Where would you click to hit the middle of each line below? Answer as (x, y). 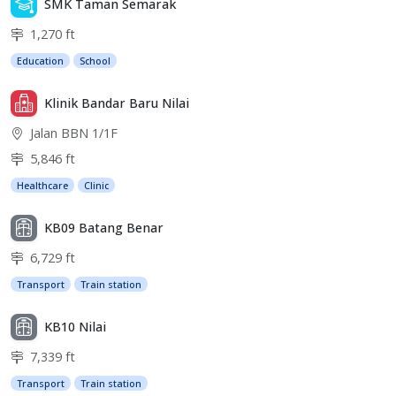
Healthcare (43, 185)
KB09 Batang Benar (104, 228)
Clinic (97, 185)
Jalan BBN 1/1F (72, 133)
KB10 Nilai (75, 327)
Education (41, 60)
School (95, 60)
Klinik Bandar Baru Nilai (117, 103)
